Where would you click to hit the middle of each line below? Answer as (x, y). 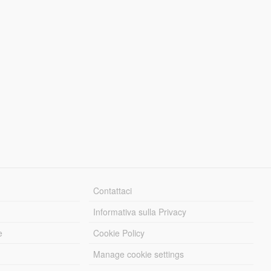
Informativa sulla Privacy (140, 211)
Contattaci (113, 190)
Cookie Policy (119, 233)
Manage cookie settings (139, 254)
